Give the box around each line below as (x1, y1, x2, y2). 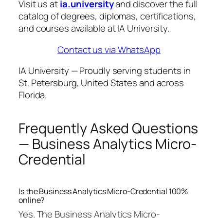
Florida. (18, 89, 47, 102)
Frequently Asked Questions (18, 119, 199, 138)
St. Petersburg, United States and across (18, 76, 184, 90)
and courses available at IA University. (18, 22, 170, 35)
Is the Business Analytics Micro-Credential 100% (18, 185, 188, 197)
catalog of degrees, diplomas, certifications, (18, 10, 196, 23)
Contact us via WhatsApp (57, 43, 161, 56)
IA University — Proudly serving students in (18, 64, 191, 77)
